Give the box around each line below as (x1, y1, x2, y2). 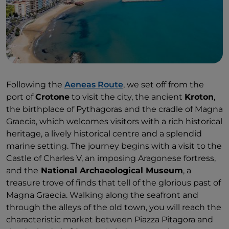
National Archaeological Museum (38, 166, 183, 175)
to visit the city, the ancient (70, 92, 185, 102)
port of (6, 92, 35, 102)
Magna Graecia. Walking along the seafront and (6, 190, 198, 200)
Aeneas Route (64, 80, 123, 89)
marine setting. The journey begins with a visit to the (6, 141, 222, 151)
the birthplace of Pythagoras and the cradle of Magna (6, 104, 223, 114)
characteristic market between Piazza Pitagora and (6, 215, 213, 224)
